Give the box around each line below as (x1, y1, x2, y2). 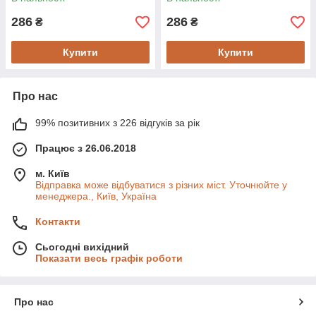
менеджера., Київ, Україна (35, 190, 157, 202)
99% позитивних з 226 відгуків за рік (35, 117, 200, 128)
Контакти (35, 216, 80, 227)
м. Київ (35, 168, 70, 179)
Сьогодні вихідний (35, 241, 129, 253)
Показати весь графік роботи (35, 253, 183, 264)
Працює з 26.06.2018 (35, 142, 136, 154)
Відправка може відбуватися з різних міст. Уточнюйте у (35, 179, 287, 190)
